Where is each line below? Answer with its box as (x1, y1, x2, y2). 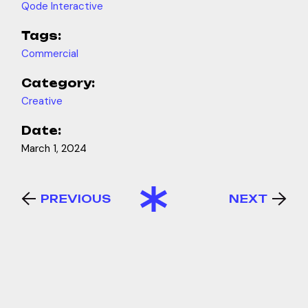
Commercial (21, 46, 79, 60)
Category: (21, 76, 96, 90)
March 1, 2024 (21, 141, 87, 155)
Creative (21, 93, 63, 108)
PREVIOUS (40, 191, 111, 206)
